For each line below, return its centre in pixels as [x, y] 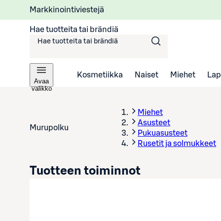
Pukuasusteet [163, 133]
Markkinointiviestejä [67, 10]
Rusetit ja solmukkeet [177, 144]
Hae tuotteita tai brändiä [74, 29]
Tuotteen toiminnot [85, 171]
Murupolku [49, 128]
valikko [41, 89]
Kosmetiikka [100, 75]
